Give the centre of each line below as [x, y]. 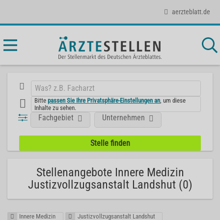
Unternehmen [124, 117]
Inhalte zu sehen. [55, 108]
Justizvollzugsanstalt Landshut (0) [110, 185]
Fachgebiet [56, 117]
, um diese [173, 100]
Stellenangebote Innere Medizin [110, 172]
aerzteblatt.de [191, 12]
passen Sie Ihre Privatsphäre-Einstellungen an [104, 100]
